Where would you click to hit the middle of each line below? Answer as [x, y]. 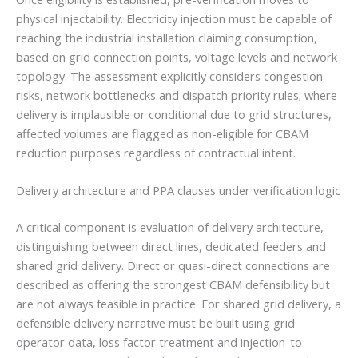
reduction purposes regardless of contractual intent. [156, 153]
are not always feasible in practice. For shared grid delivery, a [179, 304]
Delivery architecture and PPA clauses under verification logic [178, 191]
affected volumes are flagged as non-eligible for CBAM [162, 134]
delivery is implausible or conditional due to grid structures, [174, 115]
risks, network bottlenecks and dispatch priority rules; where [177, 95]
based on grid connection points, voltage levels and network [177, 57]
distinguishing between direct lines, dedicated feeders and [171, 247]
